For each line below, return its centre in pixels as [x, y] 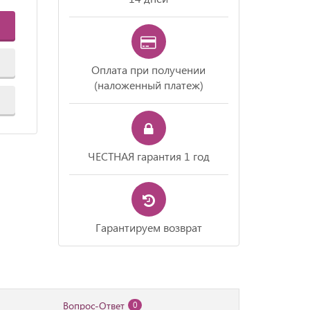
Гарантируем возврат [148, 227]
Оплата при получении [149, 70]
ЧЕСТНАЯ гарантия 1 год [148, 156]
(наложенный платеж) [148, 85]
